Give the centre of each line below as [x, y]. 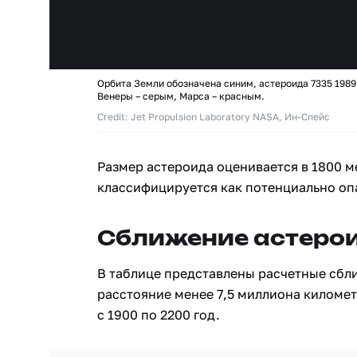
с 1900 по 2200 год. [159, 315]
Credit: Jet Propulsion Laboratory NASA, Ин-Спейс [214, 117]
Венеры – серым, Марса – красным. [181, 96]
